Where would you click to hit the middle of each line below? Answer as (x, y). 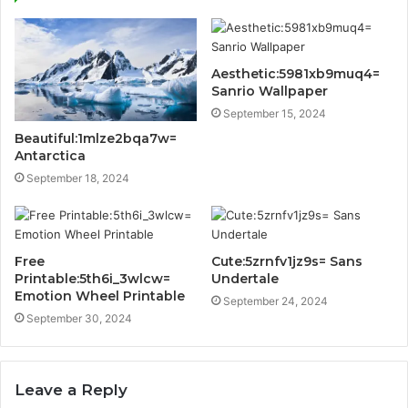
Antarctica (50, 156)
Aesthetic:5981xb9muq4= (296, 74)
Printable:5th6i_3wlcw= (92, 279)
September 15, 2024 (275, 114)
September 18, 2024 (78, 178)
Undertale (245, 279)
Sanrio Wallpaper (270, 92)
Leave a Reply (71, 390)
